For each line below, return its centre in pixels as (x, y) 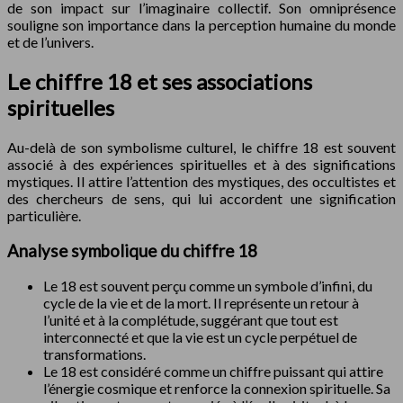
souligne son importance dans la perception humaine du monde (201, 25)
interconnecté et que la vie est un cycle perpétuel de (200, 337)
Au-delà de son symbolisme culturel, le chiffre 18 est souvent (201, 147)
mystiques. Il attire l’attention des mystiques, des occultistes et (201, 181)
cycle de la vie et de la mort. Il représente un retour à (201, 303)
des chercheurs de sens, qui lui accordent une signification (201, 198)
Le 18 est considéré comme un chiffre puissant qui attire (213, 372)
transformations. (94, 354)
